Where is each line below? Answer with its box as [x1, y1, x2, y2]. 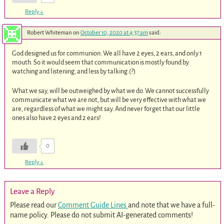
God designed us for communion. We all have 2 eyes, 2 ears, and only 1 [12, 49, 202, 57]
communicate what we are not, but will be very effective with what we [12, 96, 206, 104]
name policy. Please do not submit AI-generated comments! [9, 210, 193, 219]
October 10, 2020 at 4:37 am [80, 29, 148, 36]
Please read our [9, 200, 58, 209]
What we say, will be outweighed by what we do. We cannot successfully [12, 87, 209, 95]
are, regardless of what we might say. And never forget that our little [12, 105, 200, 113]
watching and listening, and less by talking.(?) [12, 67, 136, 75]
